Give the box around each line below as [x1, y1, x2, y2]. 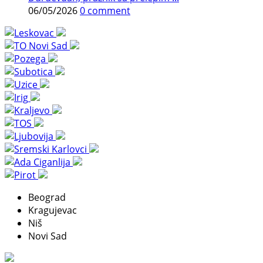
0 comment [80, 4, 130, 17]
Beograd [28, 190, 66, 204]
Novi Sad [28, 229, 67, 242]
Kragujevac [28, 203, 77, 217]
